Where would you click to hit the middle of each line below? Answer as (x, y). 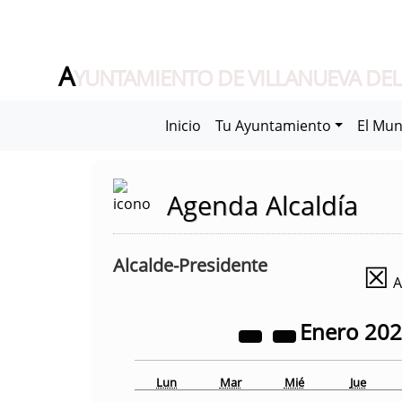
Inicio (183, 126)
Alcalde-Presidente (190, 265)
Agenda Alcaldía (262, 205)
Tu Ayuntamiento (273, 126)
